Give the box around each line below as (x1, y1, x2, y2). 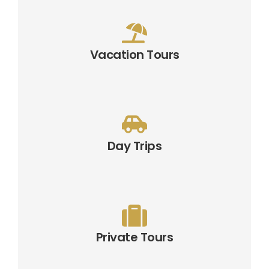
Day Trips (107, 138, 162, 154)
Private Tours (95, 229, 174, 246)
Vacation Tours (89, 46, 180, 63)
